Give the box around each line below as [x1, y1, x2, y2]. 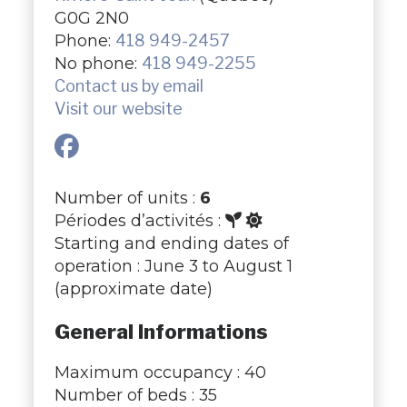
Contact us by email [54, 76, 203, 96]
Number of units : [54, 188, 200, 208]
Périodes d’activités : [54, 211, 225, 231]
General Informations [54, 319, 268, 345]
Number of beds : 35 [54, 384, 217, 404]
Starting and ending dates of [54, 233, 289, 253]
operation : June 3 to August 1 [54, 256, 293, 276]
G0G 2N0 [54, 8, 129, 28]
